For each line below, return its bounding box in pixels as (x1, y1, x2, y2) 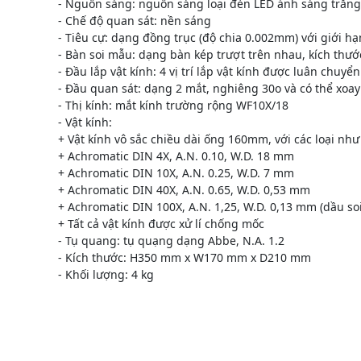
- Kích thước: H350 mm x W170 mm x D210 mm (58, 249, 311, 265)
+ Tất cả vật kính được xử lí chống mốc (58, 215, 264, 231)
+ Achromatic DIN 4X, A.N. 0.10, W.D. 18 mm (58, 147, 294, 164)
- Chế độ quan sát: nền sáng (58, 12, 211, 28)
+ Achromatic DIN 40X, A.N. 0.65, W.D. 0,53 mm (58, 181, 310, 197)
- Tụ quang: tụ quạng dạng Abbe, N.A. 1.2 (58, 232, 284, 248)
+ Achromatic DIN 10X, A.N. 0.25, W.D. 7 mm (58, 164, 294, 180)
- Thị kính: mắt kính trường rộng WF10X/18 (58, 97, 288, 113)
